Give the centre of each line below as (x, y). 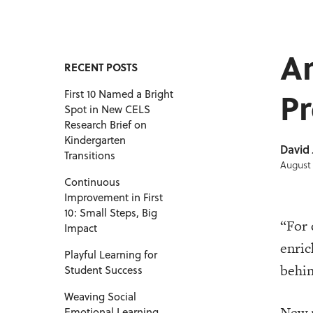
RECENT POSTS (101, 67)
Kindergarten (95, 140)
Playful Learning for (111, 255)
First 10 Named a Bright (119, 94)
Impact (82, 228)
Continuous (92, 182)
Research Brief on (105, 125)
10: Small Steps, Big (111, 213)
